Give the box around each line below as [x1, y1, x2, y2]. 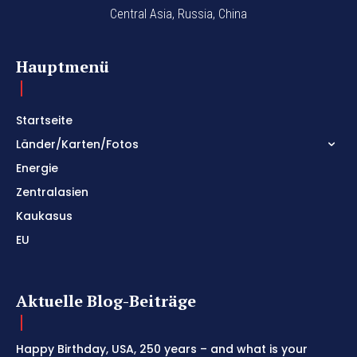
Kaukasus [16, 208, 73, 225]
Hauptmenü [16, 56, 109, 78]
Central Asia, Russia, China [110, 6, 247, 22]
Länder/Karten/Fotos [16, 136, 139, 153]
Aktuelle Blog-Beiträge [16, 290, 196, 312]
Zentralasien [16, 184, 88, 201]
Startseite [16, 112, 73, 129]
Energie [16, 160, 58, 177]
